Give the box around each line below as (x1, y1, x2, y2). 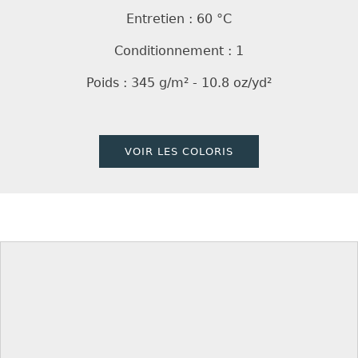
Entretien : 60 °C (126, 10, 232, 26)
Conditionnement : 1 (114, 42, 244, 58)
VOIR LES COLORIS (125, 145, 233, 158)
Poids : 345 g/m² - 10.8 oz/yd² (86, 74, 272, 90)
